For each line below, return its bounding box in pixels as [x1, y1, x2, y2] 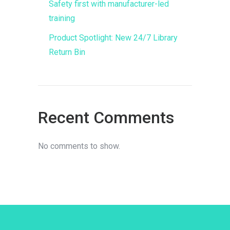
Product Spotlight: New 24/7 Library [48, 33, 178, 43]
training [48, 13, 75, 24]
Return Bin [48, 47, 85, 57]
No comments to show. [38, 141, 120, 151]
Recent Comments [38, 108, 174, 128]
